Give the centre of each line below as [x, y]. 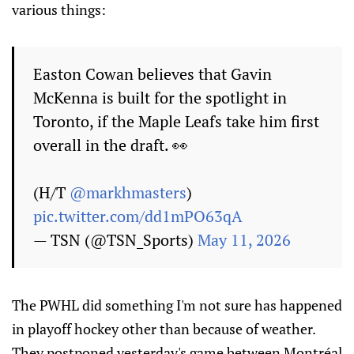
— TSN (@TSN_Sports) [115, 240]
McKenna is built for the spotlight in [160, 98]
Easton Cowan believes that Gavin [153, 74]
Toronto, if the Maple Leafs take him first [176, 121]
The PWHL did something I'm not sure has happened [177, 305]
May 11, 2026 [244, 240]
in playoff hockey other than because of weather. [164, 329]
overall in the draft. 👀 [111, 145]
